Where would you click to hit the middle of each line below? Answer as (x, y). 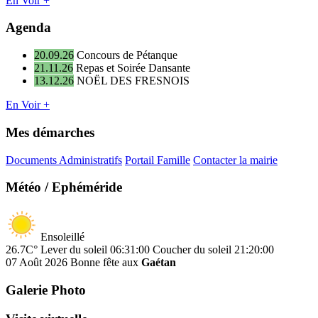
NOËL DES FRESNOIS (133, 81)
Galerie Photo (46, 290)
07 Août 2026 (37, 263)
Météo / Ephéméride (64, 187)
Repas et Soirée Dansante (133, 68)
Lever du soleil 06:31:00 (95, 250)
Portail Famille (158, 160)
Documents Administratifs (64, 160)
